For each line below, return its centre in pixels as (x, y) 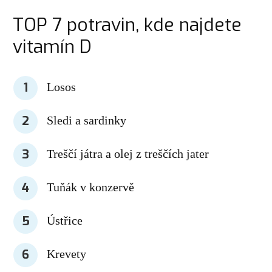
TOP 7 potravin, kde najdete (127, 25)
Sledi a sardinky (87, 120)
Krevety (67, 253)
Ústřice (65, 220)
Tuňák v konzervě (91, 187)
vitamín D (52, 46)
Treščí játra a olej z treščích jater (128, 153)
